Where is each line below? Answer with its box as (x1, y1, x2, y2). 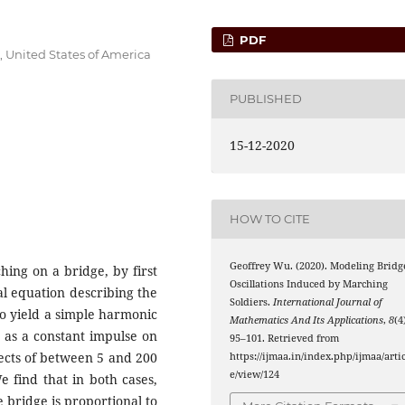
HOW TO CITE (230, 212, 311, 227)
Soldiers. (230, 295, 274, 308)
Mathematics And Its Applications (230, 313, 384, 326)
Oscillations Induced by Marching (230, 277, 389, 290)
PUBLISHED (230, 91, 303, 107)
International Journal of (273, 295, 383, 308)
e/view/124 (230, 367, 280, 381)
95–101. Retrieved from (230, 331, 340, 344)
